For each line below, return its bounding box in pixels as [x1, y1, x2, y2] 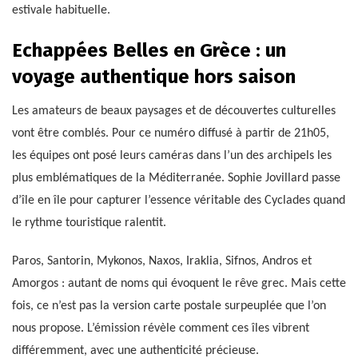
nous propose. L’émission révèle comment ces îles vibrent [12, 322, 309, 336]
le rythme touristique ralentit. [12, 217, 166, 230]
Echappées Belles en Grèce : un [12, 39, 286, 62]
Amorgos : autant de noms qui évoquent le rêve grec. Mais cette [12, 277, 346, 291]
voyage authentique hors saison [12, 66, 296, 89]
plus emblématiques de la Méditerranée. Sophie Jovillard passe [12, 172, 340, 185]
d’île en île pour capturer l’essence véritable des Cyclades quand [12, 194, 345, 208]
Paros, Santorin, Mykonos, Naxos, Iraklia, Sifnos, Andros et [12, 255, 312, 268]
